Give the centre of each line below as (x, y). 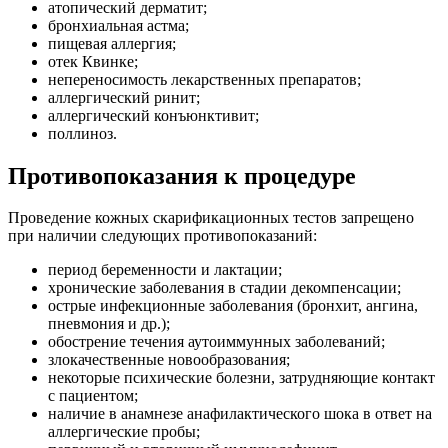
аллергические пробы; (124, 432)
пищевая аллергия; (114, 43)
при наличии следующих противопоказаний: (162, 236)
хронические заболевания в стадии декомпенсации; (224, 288)
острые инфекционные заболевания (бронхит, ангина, (233, 306)
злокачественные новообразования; (169, 360)
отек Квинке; (95, 61)
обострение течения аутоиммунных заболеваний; (216, 342)
